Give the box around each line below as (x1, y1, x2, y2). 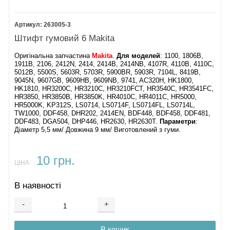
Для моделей (117, 52, 161, 60)
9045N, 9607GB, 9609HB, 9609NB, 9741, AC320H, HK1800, (14, 76, 194, 84)
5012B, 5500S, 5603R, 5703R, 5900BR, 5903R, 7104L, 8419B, (14, 68, 201, 76)
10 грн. (36, 154, 75, 167)
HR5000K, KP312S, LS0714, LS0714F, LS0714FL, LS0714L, (14, 101, 196, 109)
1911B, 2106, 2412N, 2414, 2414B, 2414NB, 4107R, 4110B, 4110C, (14, 60, 215, 68)
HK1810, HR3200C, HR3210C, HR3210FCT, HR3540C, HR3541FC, (14, 85, 214, 92)
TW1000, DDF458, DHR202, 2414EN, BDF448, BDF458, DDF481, (14, 109, 211, 117)
